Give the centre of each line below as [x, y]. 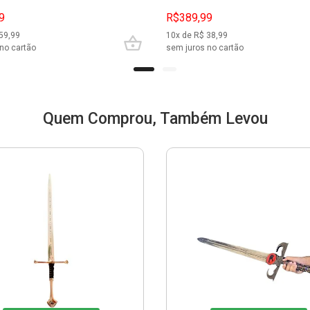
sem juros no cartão [205, 47]
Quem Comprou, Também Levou [155, 118]
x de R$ [190, 35]
